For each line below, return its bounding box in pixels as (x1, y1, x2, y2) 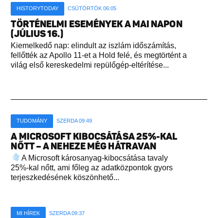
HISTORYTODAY (17, 5, 59, 11)
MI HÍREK (17, 210, 40, 216)
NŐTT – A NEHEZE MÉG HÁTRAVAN (11, 140, 157, 152)
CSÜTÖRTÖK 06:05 (68, 5, 117, 11)
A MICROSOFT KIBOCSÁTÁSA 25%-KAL (11, 130, 178, 142)
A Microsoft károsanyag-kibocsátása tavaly (19, 153, 168, 162)
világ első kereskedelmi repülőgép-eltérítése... (11, 60, 169, 69)
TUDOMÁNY (17, 117, 48, 124)
